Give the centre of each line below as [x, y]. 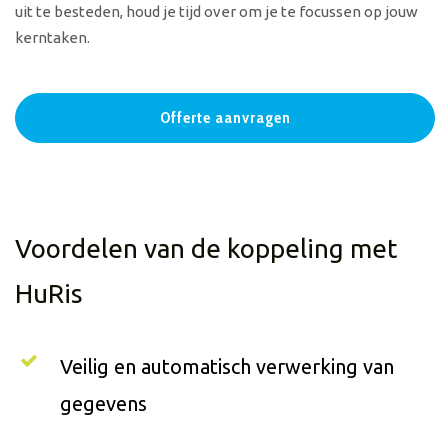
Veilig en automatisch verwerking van [227, 367]
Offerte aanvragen [225, 118]
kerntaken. [52, 38]
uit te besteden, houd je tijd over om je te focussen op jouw [216, 12]
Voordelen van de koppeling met [206, 249]
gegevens [103, 404]
